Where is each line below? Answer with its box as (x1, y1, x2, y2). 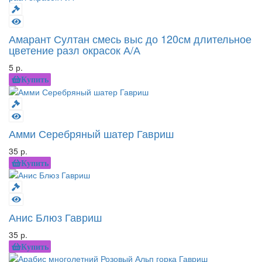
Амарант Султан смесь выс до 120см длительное (9, 31, 251, 47)
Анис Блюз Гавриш (9, 209, 102, 225)
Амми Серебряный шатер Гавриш (9, 125, 174, 141)
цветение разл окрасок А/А (9, 42, 140, 58)
